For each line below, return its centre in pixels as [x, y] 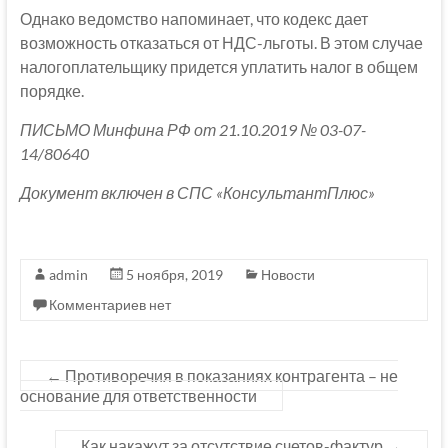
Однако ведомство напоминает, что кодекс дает [193, 19]
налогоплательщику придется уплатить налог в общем [218, 67]
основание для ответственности [138, 396]
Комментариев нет [109, 305]
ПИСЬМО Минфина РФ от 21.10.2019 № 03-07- [192, 130]
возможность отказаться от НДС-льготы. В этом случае [221, 43]
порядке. [51, 91]
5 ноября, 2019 [174, 275]
